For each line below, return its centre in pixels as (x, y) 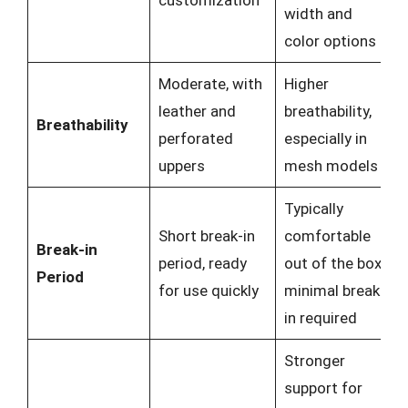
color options (330, 41)
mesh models (331, 166)
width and (318, 14)
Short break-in (206, 236)
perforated (195, 138)
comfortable (327, 236)
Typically (313, 209)
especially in (325, 138)
